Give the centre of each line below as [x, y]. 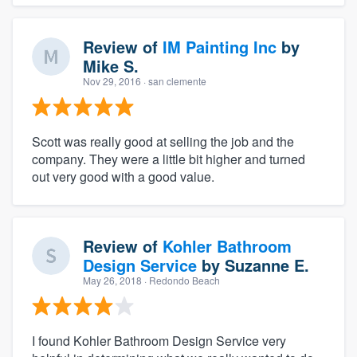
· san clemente [174, 80]
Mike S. [111, 65]
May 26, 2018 [112, 280]
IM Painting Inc [220, 46]
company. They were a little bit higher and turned [169, 159]
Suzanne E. [267, 265]
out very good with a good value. [123, 176]
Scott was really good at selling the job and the [163, 141]
